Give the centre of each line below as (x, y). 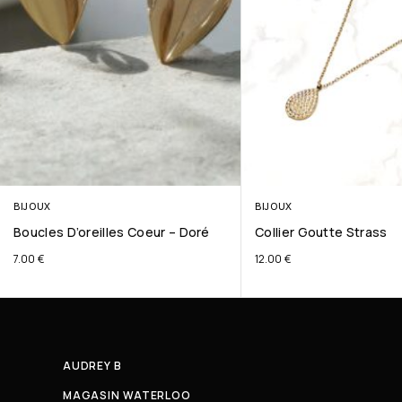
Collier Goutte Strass (321, 232)
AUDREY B (93, 366)
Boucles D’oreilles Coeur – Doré (112, 232)
